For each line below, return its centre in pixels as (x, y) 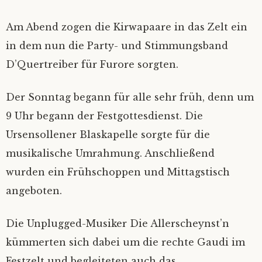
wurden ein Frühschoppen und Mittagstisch (118, 172)
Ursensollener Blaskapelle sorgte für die (108, 135)
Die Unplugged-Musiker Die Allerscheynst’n (118, 223)
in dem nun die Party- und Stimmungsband (117, 46)
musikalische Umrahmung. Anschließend (110, 153)
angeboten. (34, 191)
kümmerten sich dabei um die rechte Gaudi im (125, 242)
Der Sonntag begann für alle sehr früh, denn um (130, 97)
